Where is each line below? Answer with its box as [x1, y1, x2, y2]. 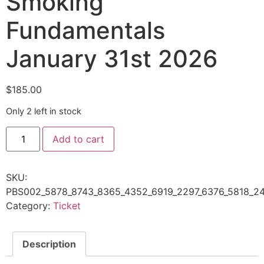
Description [22, 237, 76, 250]
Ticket [53, 199, 81, 212]
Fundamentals [6, 16, 165, 45]
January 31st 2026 [6, 44, 217, 73]
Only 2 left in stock [6, 106, 81, 117]
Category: [6, 199, 53, 212]
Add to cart [52, 133, 105, 145]
